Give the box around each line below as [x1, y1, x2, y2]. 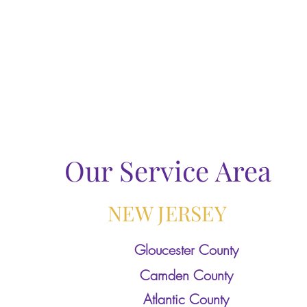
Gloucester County [134, 241, 238, 259]
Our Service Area [64, 152, 271, 188]
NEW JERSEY [108, 199, 227, 227]
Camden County [139, 266, 233, 284]
